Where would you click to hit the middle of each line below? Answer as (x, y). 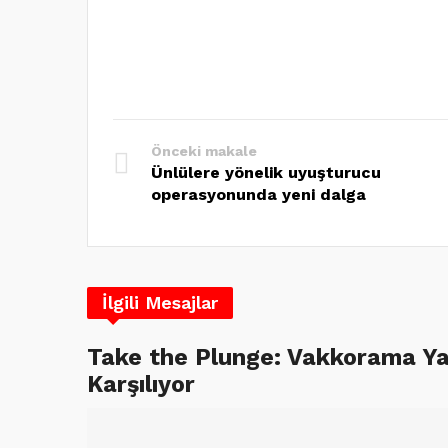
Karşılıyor (141, 383)
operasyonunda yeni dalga (258, 194)
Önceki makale (204, 150)
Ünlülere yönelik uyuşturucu (266, 172)
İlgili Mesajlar (160, 302)
